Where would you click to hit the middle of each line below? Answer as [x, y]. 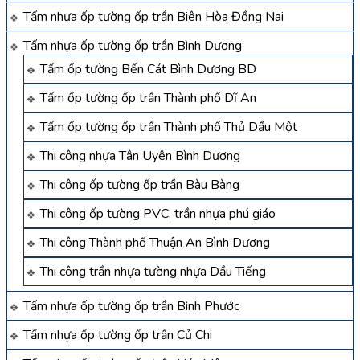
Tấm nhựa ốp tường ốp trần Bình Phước [131, 306]
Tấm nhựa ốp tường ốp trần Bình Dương [133, 45]
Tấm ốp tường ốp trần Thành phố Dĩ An [148, 98]
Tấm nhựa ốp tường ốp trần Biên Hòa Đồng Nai [153, 16]
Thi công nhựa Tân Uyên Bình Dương [140, 155]
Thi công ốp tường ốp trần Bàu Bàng [140, 184]
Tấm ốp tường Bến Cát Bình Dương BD [148, 69]
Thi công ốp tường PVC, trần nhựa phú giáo [158, 213]
